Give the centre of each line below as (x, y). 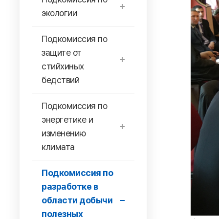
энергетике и (67, 120)
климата (58, 147)
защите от (62, 53)
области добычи (77, 200)
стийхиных (63, 66)
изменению (64, 133)
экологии (59, 13)
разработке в (70, 186)
